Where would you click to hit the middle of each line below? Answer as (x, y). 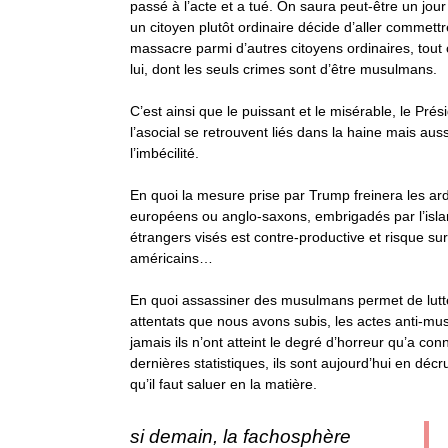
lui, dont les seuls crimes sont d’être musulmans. (283, 69)
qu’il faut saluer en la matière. (223, 384)
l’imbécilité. (164, 153)
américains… (171, 258)
